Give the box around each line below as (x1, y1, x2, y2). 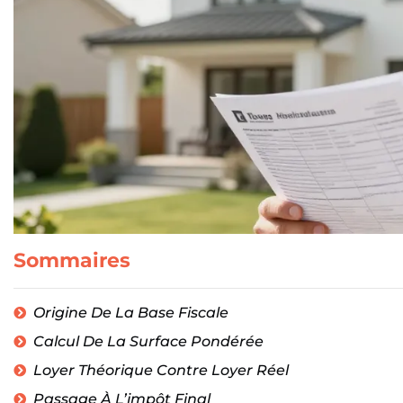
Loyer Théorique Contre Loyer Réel (33, 362, 289, 380)
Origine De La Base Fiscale (33, 304, 228, 322)
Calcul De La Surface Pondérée (33, 333, 264, 351)
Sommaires (13, 248, 131, 273)
